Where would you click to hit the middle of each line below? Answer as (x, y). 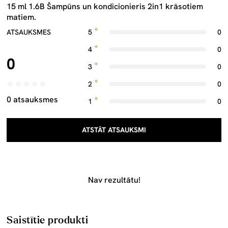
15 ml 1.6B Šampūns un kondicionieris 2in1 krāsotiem (105, 6)
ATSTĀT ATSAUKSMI (114, 130)
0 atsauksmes (32, 99)
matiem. (21, 17)
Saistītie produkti (47, 220)
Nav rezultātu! (114, 180)
